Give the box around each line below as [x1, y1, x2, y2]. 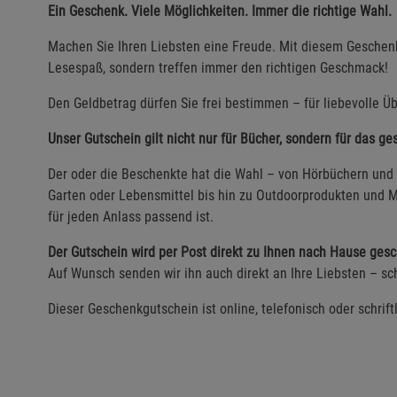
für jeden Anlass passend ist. [48, 207, 214, 225]
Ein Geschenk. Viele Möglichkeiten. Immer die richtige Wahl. [48, 2, 392, 19]
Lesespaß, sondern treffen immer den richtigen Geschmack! [48, 58, 388, 76]
